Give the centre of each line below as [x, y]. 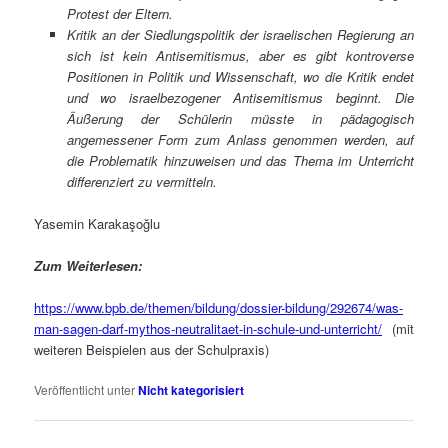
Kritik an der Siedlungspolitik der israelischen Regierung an [240, 34]
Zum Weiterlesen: [88, 265]
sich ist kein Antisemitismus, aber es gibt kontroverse [240, 55]
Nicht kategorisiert [191, 390]
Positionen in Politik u [131, 76]
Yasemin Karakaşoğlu [97, 223]
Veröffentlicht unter [85, 390]
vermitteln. [186, 181]
